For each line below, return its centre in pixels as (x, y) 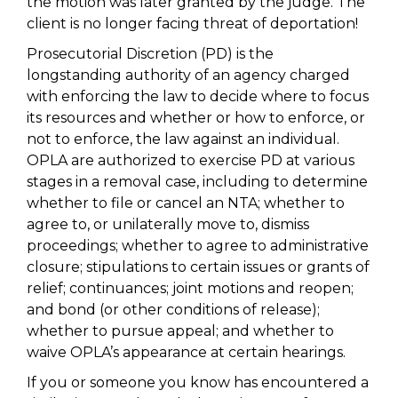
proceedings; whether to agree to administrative (198, 246)
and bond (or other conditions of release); (173, 310)
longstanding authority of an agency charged (188, 75)
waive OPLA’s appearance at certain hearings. (186, 352)
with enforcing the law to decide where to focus (198, 96)
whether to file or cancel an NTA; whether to (186, 203)
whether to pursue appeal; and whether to (180, 331)
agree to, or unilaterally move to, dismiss (168, 224)
